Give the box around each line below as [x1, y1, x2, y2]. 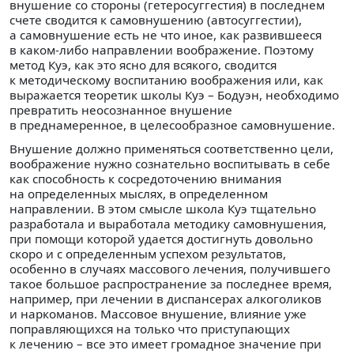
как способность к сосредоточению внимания [9, 171, 281, 187]
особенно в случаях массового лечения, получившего [9, 261, 330, 277]
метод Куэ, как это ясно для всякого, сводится [9, 57, 277, 73]
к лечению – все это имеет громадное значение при [9, 336, 322, 352]
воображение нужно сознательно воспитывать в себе [9, 156, 330, 172]
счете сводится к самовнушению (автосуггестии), [9, 12, 302, 28]
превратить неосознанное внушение [9, 102, 232, 119]
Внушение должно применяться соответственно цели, [9, 141, 333, 157]
